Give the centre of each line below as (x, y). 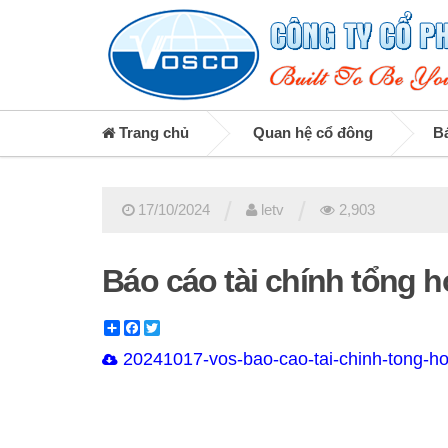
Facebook (172, 327)
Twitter (181, 327)
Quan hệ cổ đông (313, 133)
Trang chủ (152, 133)
